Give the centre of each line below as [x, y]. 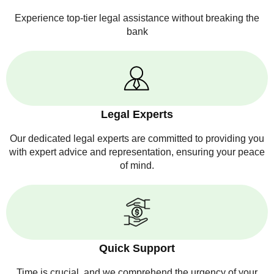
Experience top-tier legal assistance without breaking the [137, 18]
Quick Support [137, 248]
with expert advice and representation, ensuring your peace [137, 152]
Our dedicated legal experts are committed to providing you [137, 139]
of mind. [137, 165]
